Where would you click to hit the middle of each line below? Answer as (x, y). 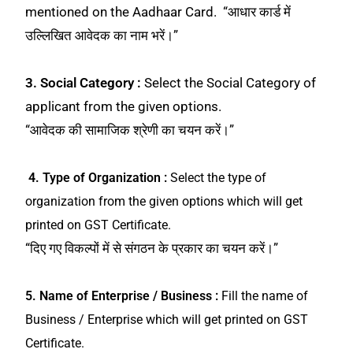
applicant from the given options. (124, 106)
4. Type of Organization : (98, 177)
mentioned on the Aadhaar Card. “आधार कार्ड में (158, 11)
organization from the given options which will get (164, 201)
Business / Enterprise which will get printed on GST (167, 319)
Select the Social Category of (230, 82)
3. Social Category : (85, 82)
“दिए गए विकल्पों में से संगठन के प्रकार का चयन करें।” (152, 248)
